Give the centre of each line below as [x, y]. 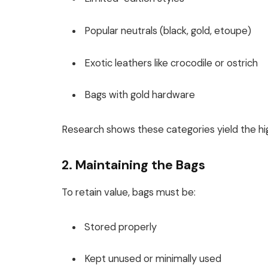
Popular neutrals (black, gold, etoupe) [168, 31]
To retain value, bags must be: [129, 192]
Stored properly [121, 227]
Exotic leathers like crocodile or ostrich [171, 63]
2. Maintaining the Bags [133, 165]
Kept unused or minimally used [153, 259]
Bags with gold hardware [140, 95]
